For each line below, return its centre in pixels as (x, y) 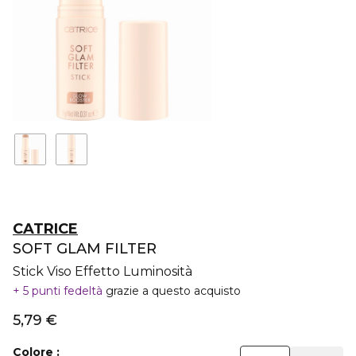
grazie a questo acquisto (173, 291)
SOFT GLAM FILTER (85, 249)
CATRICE (45, 229)
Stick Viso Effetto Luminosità (103, 271)
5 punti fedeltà (63, 291)
